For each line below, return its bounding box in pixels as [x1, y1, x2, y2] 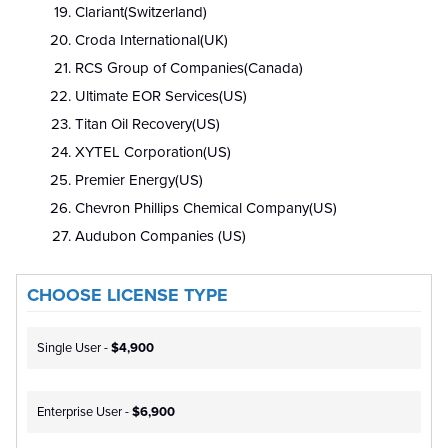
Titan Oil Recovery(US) [75, 115, 220, 134]
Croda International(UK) [75, 31, 228, 50]
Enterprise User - [37, 404, 132, 421]
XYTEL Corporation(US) [75, 143, 231, 162]
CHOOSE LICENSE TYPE [27, 284, 228, 307]
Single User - [37, 340, 111, 357]
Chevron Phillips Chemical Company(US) [75, 199, 337, 218]
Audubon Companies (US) [75, 227, 246, 246]
